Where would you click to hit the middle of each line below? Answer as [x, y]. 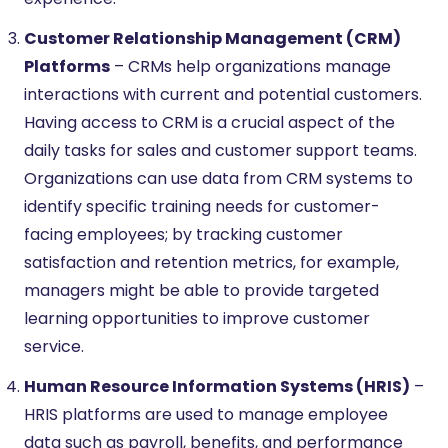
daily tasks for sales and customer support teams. [220, 150]
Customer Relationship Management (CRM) [212, 38]
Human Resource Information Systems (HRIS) [217, 386]
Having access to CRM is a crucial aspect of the [209, 122]
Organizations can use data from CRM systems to [218, 178]
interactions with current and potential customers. [223, 94]
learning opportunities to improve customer [197, 318]
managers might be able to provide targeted [201, 290]
